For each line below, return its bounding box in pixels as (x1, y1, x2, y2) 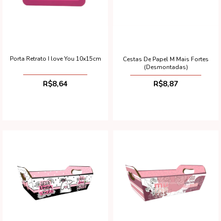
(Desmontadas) (144, 63, 188, 71)
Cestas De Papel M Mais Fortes (123, 55, 209, 63)
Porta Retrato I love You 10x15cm (9, 55, 101, 63)
